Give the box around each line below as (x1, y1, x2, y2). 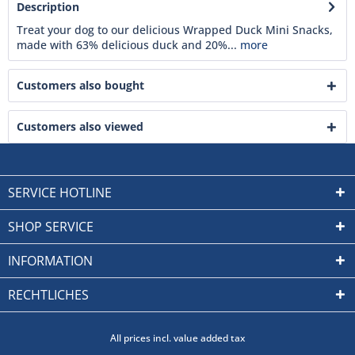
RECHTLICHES (8, 286, 89, 303)
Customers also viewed (17, 119, 143, 134)
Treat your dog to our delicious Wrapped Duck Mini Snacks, (17, 22, 333, 37)
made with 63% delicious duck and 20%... (17, 37, 237, 52)
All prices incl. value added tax (110, 331, 245, 345)
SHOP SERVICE (8, 218, 94, 235)
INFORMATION (8, 252, 93, 269)
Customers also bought (17, 78, 144, 93)
